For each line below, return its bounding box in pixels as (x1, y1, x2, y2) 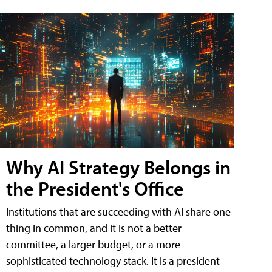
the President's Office (6, 175, 184, 200)
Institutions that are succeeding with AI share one (6, 204, 231, 219)
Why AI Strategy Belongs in (6, 154, 231, 179)
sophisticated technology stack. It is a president (6, 253, 220, 268)
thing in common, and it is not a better (6, 220, 182, 235)
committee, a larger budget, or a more (6, 237, 180, 251)
